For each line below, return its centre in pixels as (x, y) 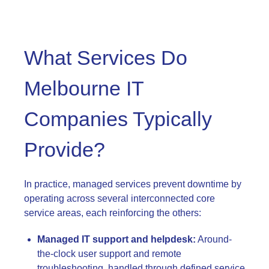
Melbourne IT (84, 88)
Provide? (65, 149)
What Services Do (106, 57)
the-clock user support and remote (109, 253)
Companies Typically (118, 119)
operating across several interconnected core (119, 198)
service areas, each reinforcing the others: (113, 213)
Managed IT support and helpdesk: (116, 239)
